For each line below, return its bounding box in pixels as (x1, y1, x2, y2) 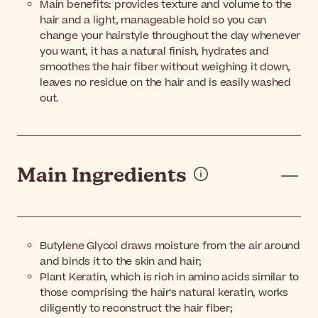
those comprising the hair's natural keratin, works (40, 285, 288, 300)
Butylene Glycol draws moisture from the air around (40, 238, 300, 253)
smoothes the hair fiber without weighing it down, (40, 59, 291, 75)
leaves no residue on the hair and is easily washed (40, 75, 291, 90)
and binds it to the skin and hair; (40, 253, 202, 269)
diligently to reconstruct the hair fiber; (40, 300, 233, 316)
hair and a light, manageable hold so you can (40, 12, 267, 28)
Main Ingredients (17, 165, 187, 186)
